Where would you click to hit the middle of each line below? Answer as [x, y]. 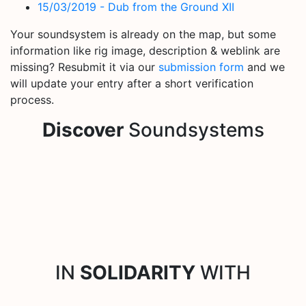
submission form [201, 67]
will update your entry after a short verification [132, 84]
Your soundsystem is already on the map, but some [143, 34]
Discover [83, 130]
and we [264, 67]
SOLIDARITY [138, 273]
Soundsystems [194, 130]
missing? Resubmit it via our [84, 67]
